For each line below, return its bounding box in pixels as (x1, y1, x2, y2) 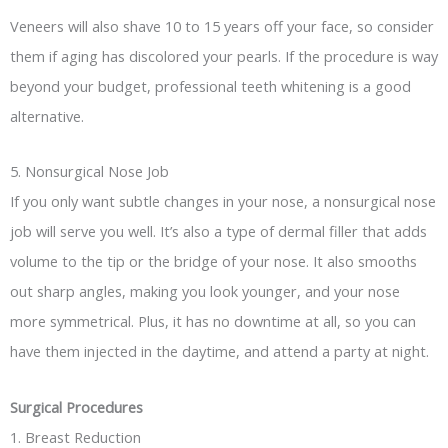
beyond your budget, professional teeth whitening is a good (10, 75, 411, 96)
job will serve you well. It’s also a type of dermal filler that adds (10, 221, 427, 242)
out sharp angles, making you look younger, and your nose (10, 281, 400, 302)
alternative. (10, 105, 84, 126)
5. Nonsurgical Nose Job (10, 161, 169, 182)
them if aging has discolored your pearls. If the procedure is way (10, 45, 438, 66)
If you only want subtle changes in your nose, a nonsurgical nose (10, 191, 436, 212)
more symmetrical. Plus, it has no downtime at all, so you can (10, 311, 416, 332)
